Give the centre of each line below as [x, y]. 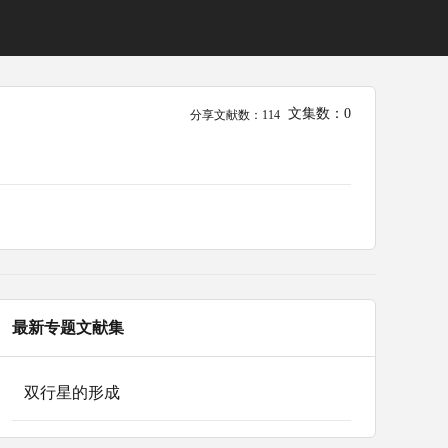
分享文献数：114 [235, 115]
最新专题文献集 [67, 327]
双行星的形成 [71, 392]
